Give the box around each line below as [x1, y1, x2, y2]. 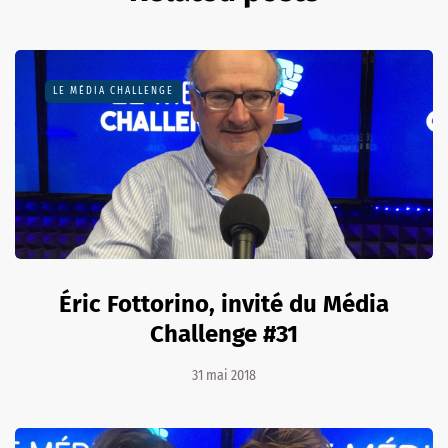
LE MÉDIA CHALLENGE [53, 85, 174, 98]
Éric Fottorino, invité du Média [59, 290, 389, 319]
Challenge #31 [150, 320, 298, 349]
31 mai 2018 [192, 367, 256, 385]
